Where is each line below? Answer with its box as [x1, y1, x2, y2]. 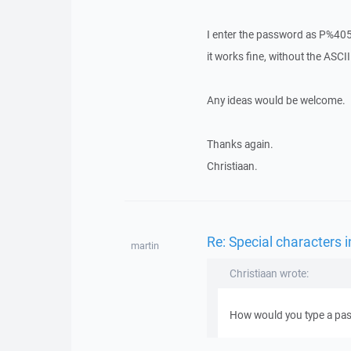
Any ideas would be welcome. [206, 93, 346, 107]
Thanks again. [206, 137, 273, 151]
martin [130, 239, 159, 252]
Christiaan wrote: [229, 266, 309, 280]
